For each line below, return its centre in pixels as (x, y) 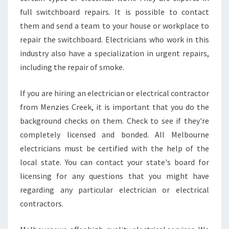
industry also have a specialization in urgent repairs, (114, 53)
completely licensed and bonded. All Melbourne (114, 134)
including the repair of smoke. (72, 67)
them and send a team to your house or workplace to (114, 26)
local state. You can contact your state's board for (114, 162)
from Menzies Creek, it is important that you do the (114, 107)
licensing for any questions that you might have (114, 176)
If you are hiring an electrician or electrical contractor (114, 93)
